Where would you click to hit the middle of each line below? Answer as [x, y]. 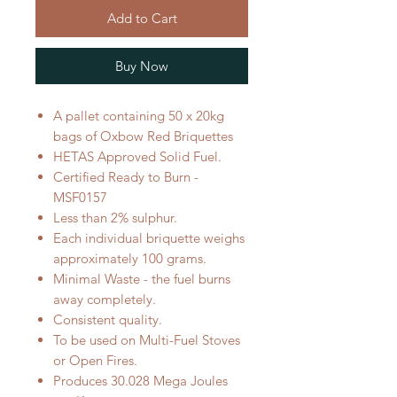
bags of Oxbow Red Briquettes [143, 136]
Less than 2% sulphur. [115, 218]
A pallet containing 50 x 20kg [139, 116]
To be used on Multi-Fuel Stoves [147, 340]
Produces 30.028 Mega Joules [140, 381]
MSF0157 [80, 198]
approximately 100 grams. [130, 259]
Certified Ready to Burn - [126, 177]
